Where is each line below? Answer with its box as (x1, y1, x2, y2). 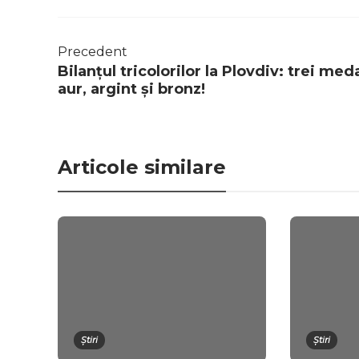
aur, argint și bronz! (58, 79, 205, 98)
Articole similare (58, 155, 226, 179)
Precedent (58, 43, 127, 59)
